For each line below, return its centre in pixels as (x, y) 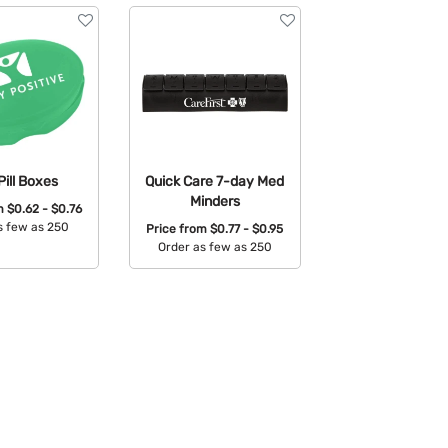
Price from (178, 229)
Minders (214, 200)
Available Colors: (216, 278)
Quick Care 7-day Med (215, 180)
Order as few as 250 (214, 247)
